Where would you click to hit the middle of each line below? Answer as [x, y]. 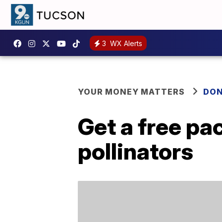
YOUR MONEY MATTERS [131, 92]
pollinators [136, 151]
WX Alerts [125, 43]
